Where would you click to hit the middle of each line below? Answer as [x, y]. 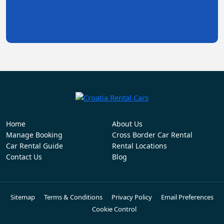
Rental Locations [139, 146]
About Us [127, 124]
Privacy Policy [132, 197]
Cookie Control [114, 209]
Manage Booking [34, 135]
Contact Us [24, 157]
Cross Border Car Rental [152, 135]
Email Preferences [187, 197]
